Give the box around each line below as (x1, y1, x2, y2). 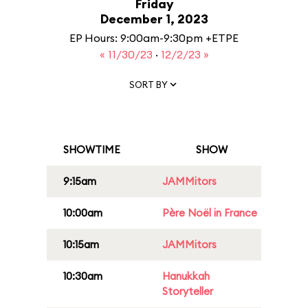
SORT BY (129, 78, 168, 90)
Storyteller (162, 285, 213, 298)
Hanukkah (162, 269, 210, 283)
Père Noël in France (162, 206, 257, 219)
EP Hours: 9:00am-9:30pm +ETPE (69, 31, 239, 45)
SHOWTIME (63, 143, 120, 156)
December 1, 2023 (100, 11, 208, 27)
